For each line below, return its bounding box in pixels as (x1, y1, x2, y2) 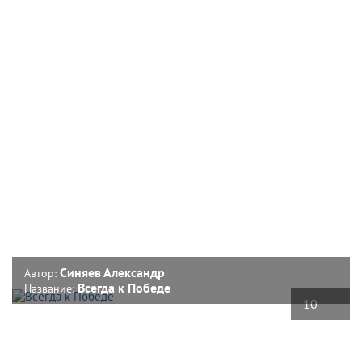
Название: (24, 280, 78, 296)
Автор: (24, 265, 60, 280)
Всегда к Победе (78, 279, 170, 296)
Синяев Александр (60, 263, 165, 280)
